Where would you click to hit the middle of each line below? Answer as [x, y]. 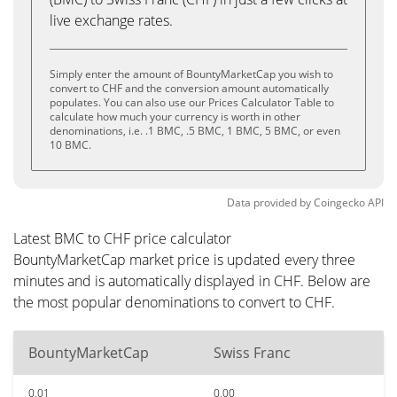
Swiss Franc [252, 353]
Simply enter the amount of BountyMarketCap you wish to [191, 74]
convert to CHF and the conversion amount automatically [189, 88]
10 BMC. [70, 145]
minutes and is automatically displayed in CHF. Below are [192, 281]
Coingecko [339, 202]
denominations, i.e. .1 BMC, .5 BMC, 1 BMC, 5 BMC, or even [195, 131]
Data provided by [269, 202]
